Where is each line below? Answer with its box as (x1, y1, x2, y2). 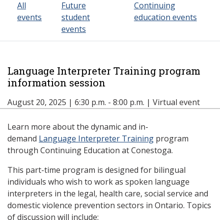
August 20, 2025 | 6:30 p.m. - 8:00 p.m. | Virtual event (7, 97, 200, 108)
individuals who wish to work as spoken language (7, 176, 190, 187)
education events (134, 12, 197, 23)
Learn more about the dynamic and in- (7, 121, 148, 132)
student (61, 12, 90, 23)
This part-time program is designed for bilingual (7, 165, 186, 175)
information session (7, 76, 106, 89)
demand (7, 133, 39, 144)
